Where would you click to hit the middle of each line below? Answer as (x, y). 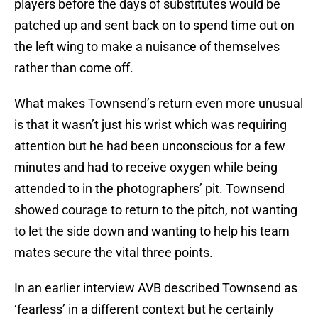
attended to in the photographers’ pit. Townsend (149, 189)
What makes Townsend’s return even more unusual (159, 104)
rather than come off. (74, 68)
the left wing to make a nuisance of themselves (147, 47)
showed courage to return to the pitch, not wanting (156, 210)
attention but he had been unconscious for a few (150, 146)
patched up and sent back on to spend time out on (154, 26)
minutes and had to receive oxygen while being (146, 168)
